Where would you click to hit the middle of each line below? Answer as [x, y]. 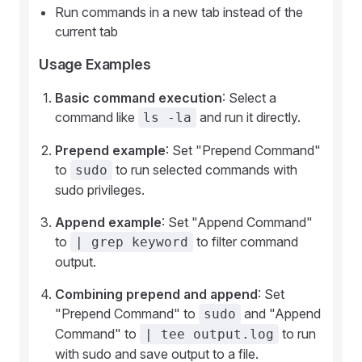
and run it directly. [248, 117]
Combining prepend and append [156, 294]
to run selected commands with [205, 170]
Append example [108, 222]
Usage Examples [95, 64]
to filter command [246, 242]
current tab [86, 32]
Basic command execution [139, 98]
